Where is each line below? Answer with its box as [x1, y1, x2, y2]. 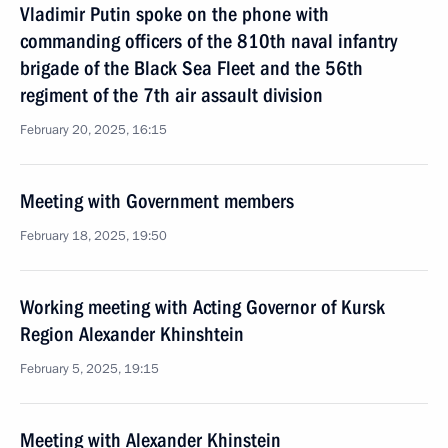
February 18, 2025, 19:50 [20, 227, 167, 245]
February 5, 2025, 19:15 [20, 360, 159, 378]
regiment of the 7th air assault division [20, 83, 323, 107]
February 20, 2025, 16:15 [20, 121, 167, 139]
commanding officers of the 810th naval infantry [20, 29, 397, 53]
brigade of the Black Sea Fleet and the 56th [20, 56, 363, 80]
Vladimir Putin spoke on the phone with [20, 2, 329, 26]
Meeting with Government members [20, 189, 294, 213]
